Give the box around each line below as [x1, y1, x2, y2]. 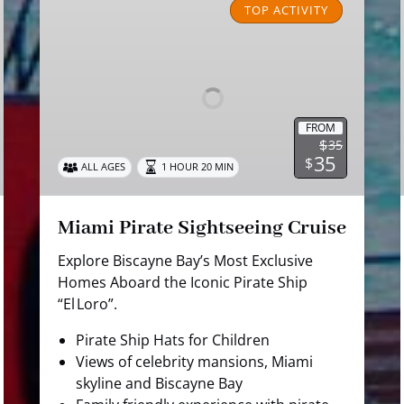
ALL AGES [81, 160, 126, 174]
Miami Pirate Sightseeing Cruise [58, 215, 346, 241]
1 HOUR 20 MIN [161, 160, 234, 174]
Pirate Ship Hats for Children [76, 329, 270, 350]
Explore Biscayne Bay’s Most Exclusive [58, 250, 313, 271]
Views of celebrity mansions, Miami [76, 351, 313, 372]
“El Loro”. [58, 293, 117, 314]
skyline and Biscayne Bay [76, 372, 243, 393]
